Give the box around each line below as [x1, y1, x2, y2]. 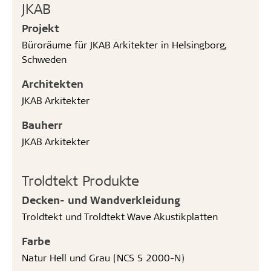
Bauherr [22, 117, 62, 131]
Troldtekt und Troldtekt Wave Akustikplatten [22, 209, 218, 223]
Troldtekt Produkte [22, 171, 139, 189]
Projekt [22, 21, 59, 34]
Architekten [22, 76, 83, 90]
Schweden [22, 52, 67, 65]
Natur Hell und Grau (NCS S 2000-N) [22, 250, 184, 264]
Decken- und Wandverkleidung [22, 192, 180, 206]
